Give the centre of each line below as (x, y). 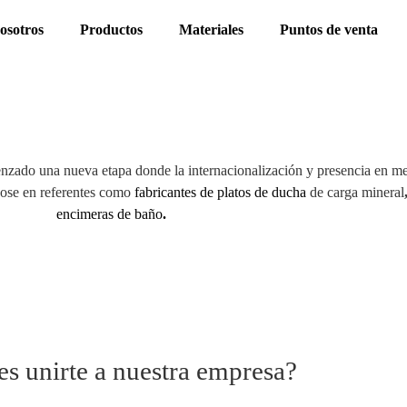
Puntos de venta (328, 30)
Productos (111, 30)
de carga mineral (357, 192)
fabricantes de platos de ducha (220, 192)
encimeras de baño (109, 214)
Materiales (211, 30)
